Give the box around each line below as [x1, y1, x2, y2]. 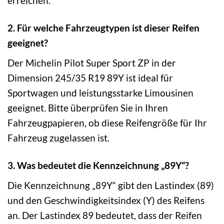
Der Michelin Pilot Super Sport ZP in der [7, 56, 176, 68]
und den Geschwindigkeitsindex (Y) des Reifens [7, 194, 204, 206]
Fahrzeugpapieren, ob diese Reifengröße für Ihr [7, 116, 207, 128]
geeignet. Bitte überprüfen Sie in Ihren [7, 101, 168, 113]
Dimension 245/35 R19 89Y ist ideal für [7, 71, 173, 83]
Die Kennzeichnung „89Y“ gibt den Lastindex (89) [7, 179, 214, 191]
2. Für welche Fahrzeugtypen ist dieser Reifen [7, 22, 199, 34]
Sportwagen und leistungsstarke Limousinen [7, 86, 193, 98]
